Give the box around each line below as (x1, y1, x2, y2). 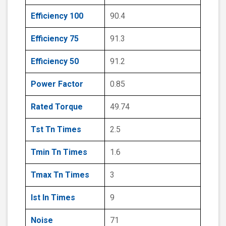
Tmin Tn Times (31, 147, 87, 157)
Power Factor (31, 79, 83, 89)
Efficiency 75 (31, 34, 79, 44)
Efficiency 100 (31, 11, 83, 21)
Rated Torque (31, 102, 83, 112)
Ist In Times (31, 193, 75, 203)
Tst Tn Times (31, 125, 81, 135)
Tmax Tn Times (31, 170, 89, 180)
